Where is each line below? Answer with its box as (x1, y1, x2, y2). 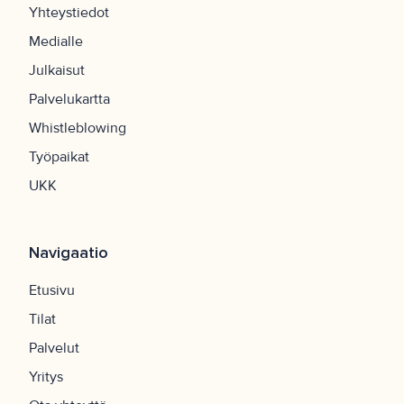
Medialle (29, 32, 83, 51)
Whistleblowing (29, 119, 126, 138)
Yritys (29, 368, 63, 387)
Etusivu (29, 281, 75, 300)
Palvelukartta (29, 90, 110, 109)
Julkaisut (29, 61, 85, 80)
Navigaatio (29, 243, 108, 263)
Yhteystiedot (29, 4, 109, 23)
